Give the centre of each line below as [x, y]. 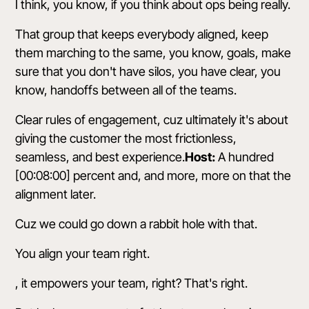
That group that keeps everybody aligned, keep [142, 34]
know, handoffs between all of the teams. [126, 90]
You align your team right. [83, 253]
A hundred [245, 157]
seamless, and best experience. [100, 157]
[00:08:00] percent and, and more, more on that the [153, 176]
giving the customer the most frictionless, [126, 138]
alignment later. [56, 194]
